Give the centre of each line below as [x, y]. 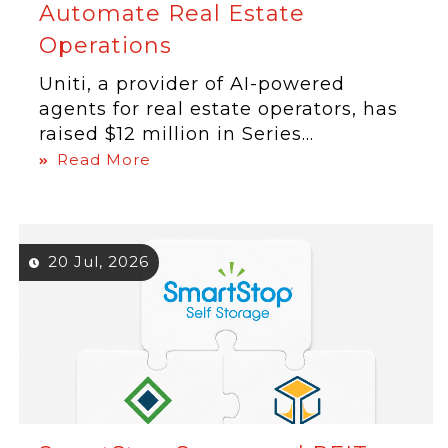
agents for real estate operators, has [219, 109]
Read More [104, 159]
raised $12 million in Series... [177, 134]
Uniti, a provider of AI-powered [192, 84]
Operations [106, 45]
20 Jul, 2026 [99, 261]
